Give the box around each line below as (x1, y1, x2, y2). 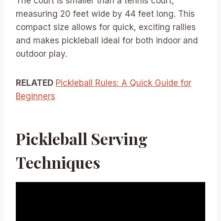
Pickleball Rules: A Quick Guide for (56, 77, 191, 88)
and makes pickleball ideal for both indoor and (16, 35, 198, 45)
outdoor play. (16, 48, 67, 59)
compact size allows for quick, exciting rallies (16, 22, 196, 32)
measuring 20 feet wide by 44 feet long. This (16, 8, 195, 19)
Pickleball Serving (16, 127, 147, 149)
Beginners (16, 91, 55, 101)
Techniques (16, 151, 100, 173)
